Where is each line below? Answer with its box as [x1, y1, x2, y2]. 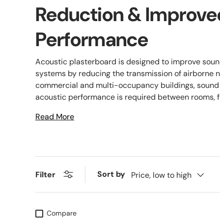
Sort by [97, 169, 125, 180]
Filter [35, 169, 55, 180]
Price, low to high [131, 169, 192, 180]
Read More [35, 111, 74, 122]
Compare [47, 209, 77, 218]
